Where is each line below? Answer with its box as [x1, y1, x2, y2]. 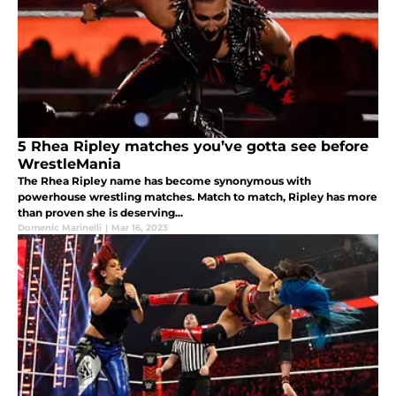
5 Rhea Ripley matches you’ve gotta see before [18, 138, 369, 156]
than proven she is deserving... [18, 206, 183, 220]
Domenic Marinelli [18, 222, 102, 234]
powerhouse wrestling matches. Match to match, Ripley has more [18, 190, 377, 204]
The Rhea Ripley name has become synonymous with [18, 174, 311, 188]
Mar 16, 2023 [111, 222, 168, 234]
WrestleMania [18, 156, 121, 173]
